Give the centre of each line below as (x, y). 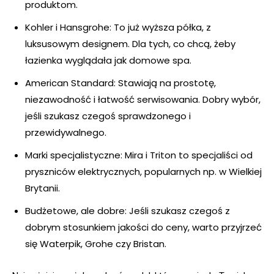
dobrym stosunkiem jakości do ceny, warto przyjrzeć (143, 228)
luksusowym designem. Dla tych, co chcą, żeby (130, 44)
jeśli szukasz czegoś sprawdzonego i (108, 116)
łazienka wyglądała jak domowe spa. (108, 61)
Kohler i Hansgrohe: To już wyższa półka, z (118, 28)
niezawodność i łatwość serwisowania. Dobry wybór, (143, 100)
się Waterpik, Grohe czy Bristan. (96, 244)
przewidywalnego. (66, 133)
